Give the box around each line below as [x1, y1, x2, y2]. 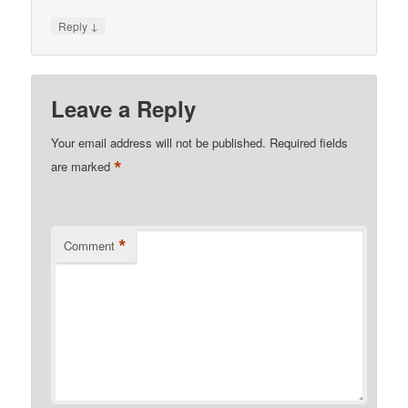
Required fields [270, 134, 349, 152]
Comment [64, 237, 116, 255]
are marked [51, 157, 115, 175]
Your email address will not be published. [51, 134, 267, 152]
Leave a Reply [51, 93, 197, 125]
